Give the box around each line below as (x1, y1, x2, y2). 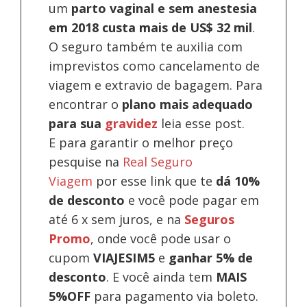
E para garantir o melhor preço (49, 134, 234, 151)
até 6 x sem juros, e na (49, 210, 185, 228)
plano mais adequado (122, 95, 254, 112)
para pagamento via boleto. (90, 287, 259, 304)
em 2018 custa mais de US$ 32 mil (49, 19, 253, 36)
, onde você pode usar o (90, 230, 232, 247)
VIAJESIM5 (93, 249, 156, 266)
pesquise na (49, 153, 123, 170)
